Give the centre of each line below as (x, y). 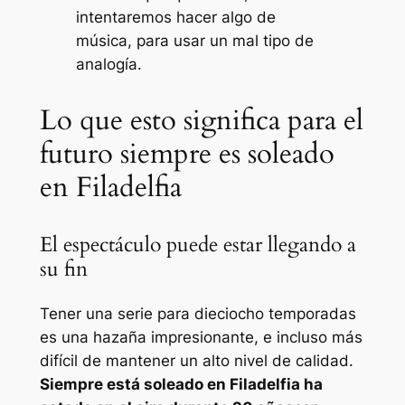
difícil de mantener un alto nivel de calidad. (196, 360)
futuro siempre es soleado (187, 153)
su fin (63, 268)
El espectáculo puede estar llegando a (198, 244)
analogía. (108, 64)
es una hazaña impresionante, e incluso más (201, 337)
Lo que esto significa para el (201, 120)
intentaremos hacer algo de (175, 17)
